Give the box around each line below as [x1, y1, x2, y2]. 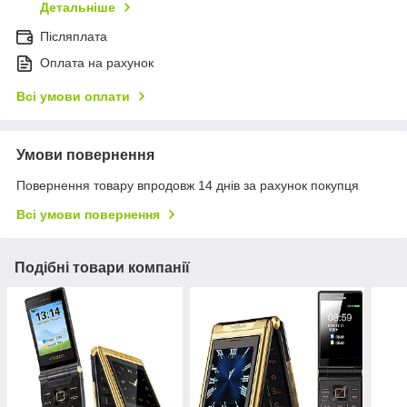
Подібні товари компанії [15, 259, 190, 275]
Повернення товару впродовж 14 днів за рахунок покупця [16, 177, 359, 193]
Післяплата [40, 28, 107, 44]
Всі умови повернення [16, 206, 160, 222]
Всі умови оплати [16, 88, 130, 104]
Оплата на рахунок [40, 55, 154, 70]
